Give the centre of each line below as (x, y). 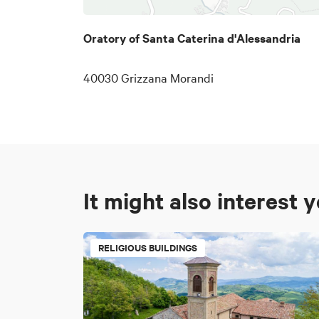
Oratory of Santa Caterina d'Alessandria (192, 38)
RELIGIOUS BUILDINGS (148, 247)
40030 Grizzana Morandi (148, 77)
